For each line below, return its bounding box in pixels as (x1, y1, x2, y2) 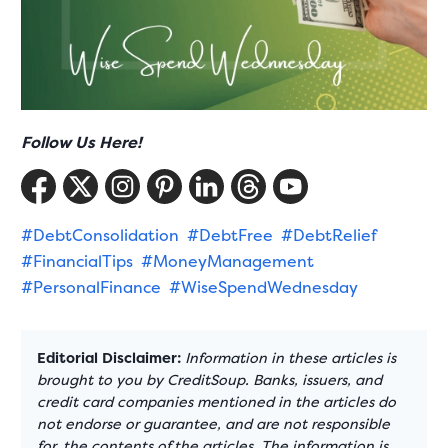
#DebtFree (187, 224, 274, 247)
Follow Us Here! (21, 131, 143, 154)
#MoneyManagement (141, 250, 315, 273)
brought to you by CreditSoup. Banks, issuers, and (37, 370, 383, 391)
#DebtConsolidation (21, 224, 180, 247)
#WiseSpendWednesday (169, 276, 359, 299)
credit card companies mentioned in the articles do (37, 392, 397, 413)
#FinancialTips (21, 250, 134, 273)
